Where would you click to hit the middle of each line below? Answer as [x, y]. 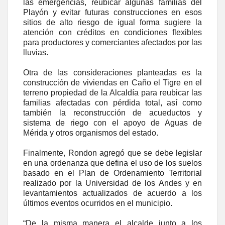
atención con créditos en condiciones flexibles [113, 33]
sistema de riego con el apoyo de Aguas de [113, 123]
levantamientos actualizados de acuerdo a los [113, 193]
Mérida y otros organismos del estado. [91, 133]
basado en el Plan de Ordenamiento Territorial [113, 173]
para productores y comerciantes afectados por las [113, 43]
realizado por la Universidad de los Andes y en [113, 183]
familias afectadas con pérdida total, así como [113, 103]
